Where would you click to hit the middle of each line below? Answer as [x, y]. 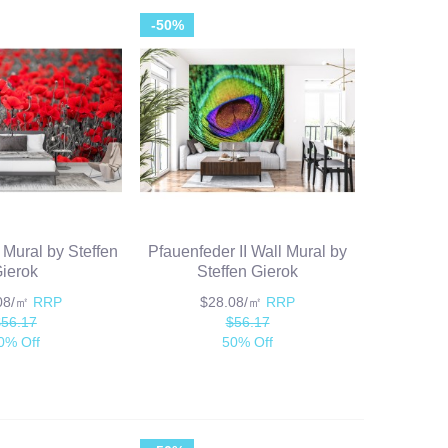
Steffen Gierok [248, 272]
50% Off [248, 342]
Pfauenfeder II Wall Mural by [248, 252]
